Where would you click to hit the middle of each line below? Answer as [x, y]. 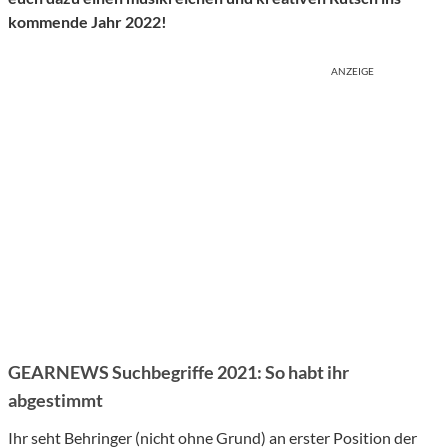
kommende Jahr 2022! [87, 22]
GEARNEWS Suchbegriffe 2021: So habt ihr [178, 372]
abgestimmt [55, 400]
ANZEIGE [352, 71]
